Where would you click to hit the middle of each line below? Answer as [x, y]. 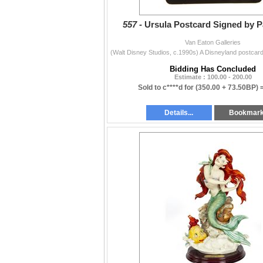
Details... [179, 113]
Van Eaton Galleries [213, 43]
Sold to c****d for [166, 88]
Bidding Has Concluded [213, 69]
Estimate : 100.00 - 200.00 [213, 77]
